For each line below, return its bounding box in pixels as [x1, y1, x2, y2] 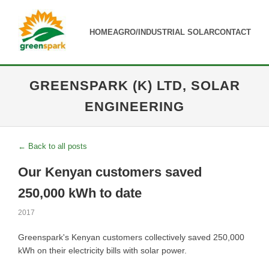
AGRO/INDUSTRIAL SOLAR [113, 27, 214, 37]
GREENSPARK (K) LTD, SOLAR [29, 78, 240, 93]
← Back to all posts [18, 142, 87, 151]
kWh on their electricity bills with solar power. [18, 246, 187, 255]
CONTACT [214, 27, 251, 37]
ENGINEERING [85, 99, 184, 114]
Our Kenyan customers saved [18, 165, 202, 180]
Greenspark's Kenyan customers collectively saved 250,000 [18, 232, 244, 242]
